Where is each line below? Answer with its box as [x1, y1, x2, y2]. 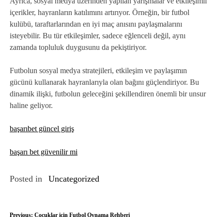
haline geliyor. [10, 101, 53, 110]
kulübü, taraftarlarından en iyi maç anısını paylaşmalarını [10, 20, 182, 29]
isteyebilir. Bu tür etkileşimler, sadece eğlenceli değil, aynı [10, 31, 186, 40]
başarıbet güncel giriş [10, 124, 74, 133]
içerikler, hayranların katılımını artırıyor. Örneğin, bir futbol [10, 8, 189, 17]
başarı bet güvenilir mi [10, 148, 77, 156]
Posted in [10, 174, 45, 184]
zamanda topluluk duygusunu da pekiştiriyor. [10, 43, 147, 52]
